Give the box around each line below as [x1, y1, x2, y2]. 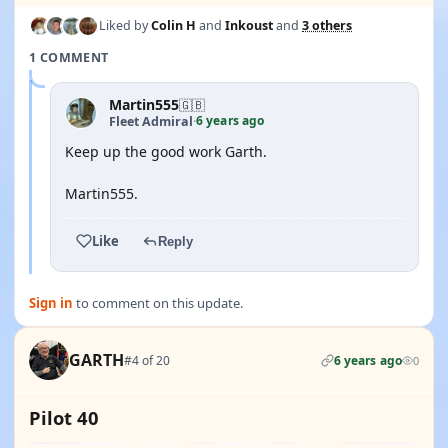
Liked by [99, 17, 151, 34]
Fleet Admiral [109, 112, 193, 130]
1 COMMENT [29, 49, 109, 66]
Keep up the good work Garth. [65, 142, 267, 161]
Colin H [151, 17, 196, 34]
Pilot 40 [29, 405, 99, 430]
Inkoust [225, 17, 273, 34]
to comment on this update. [73, 294, 243, 312]
